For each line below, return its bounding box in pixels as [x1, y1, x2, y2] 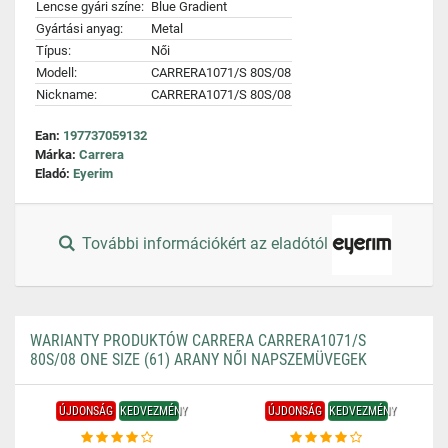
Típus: [36, 43, 71, 58]
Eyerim [73, 166, 113, 181]
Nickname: [36, 87, 97, 102]
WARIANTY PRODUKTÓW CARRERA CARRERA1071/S [30, 331, 366, 350]
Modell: [36, 65, 77, 80]
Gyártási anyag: [36, 21, 123, 36]
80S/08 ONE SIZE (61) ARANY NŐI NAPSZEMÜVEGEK [30, 350, 367, 369]
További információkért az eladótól [78, 234, 333, 254]
